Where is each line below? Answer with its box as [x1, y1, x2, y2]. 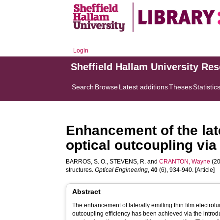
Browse [95, 83, 118, 91]
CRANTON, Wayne [159, 158, 211, 165]
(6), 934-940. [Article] [158, 166, 215, 173]
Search [72, 83, 94, 91]
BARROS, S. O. [66, 158, 107, 165]
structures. [66, 166, 95, 173]
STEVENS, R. [110, 158, 146, 165]
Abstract [72, 188, 101, 195]
